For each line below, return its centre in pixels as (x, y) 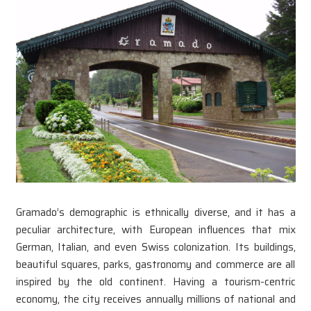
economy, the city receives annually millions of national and (155, 299)
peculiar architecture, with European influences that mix (155, 229)
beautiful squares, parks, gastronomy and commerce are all (155, 264)
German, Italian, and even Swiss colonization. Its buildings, (155, 247)
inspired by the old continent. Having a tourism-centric (155, 281)
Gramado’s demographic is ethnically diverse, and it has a (155, 212)
